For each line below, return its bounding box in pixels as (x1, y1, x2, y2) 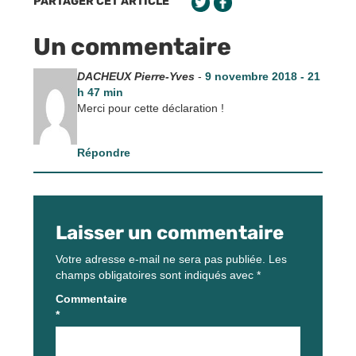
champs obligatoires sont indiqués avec (56, 269, 257, 282)
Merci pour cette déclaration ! (76, 102, 224, 115)
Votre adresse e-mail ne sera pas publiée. (56, 253, 265, 266)
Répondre (76, 146, 130, 160)
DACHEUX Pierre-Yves (76, 70, 195, 83)
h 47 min (76, 86, 123, 99)
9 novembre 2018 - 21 (204, 70, 320, 83)
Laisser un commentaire (56, 222, 284, 245)
